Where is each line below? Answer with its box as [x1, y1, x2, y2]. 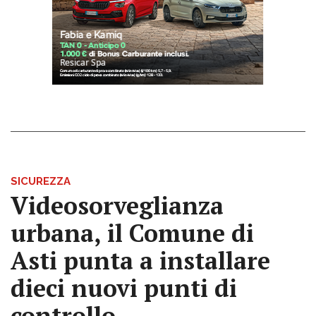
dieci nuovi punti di [11, 272, 237, 304]
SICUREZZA [11, 174, 71, 188]
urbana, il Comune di [11, 217, 254, 249]
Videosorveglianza [11, 189, 224, 221]
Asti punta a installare [11, 244, 270, 276]
